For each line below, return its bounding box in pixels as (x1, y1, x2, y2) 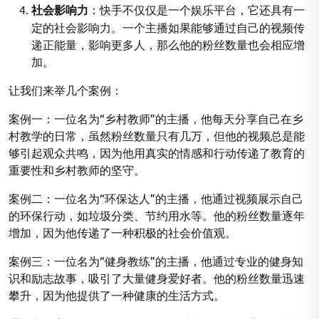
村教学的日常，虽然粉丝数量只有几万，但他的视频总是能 (9, 128, 305, 142)
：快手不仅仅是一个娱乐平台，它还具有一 (88, 2, 305, 16)
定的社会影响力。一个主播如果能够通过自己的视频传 (31, 20, 305, 34)
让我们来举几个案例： (9, 83, 122, 97)
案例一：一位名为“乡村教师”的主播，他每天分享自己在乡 (9, 111, 303, 125)
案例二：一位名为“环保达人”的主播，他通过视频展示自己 (9, 191, 303, 205)
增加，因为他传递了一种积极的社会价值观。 (9, 225, 236, 239)
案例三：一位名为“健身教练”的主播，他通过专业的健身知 (9, 253, 303, 268)
